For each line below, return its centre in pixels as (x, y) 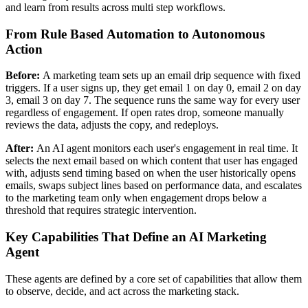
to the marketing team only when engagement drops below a (136, 198)
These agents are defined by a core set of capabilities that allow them (154, 278)
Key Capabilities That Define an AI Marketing (136, 237)
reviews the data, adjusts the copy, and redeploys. (112, 125)
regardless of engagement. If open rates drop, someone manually (145, 113)
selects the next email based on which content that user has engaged (152, 161)
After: (21, 148)
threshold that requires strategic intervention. (101, 210)
